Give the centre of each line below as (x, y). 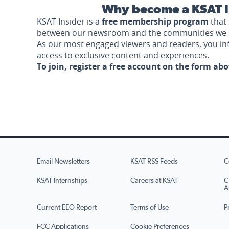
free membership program (155, 21)
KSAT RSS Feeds (154, 162)
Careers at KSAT (154, 181)
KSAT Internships (62, 181)
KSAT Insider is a (69, 21)
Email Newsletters (63, 162)
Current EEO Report (67, 208)
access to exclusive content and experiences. (123, 55)
